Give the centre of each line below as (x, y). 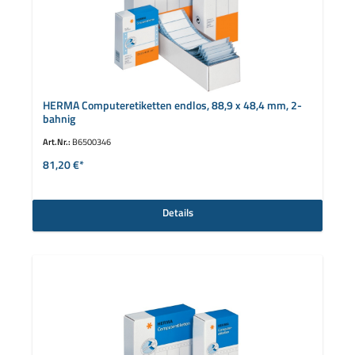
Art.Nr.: (57, 142)
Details (177, 212)
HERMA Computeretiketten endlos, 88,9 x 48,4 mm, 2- (172, 106)
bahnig (59, 119)
